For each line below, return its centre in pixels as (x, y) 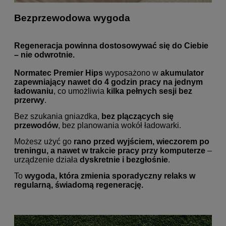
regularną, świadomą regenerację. (79, 185)
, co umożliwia (80, 91)
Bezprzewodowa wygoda (72, 18)
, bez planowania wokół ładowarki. (120, 126)
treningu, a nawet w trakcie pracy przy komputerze (110, 151)
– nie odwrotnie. (44, 55)
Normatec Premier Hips (59, 73)
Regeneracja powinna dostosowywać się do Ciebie (111, 46)
